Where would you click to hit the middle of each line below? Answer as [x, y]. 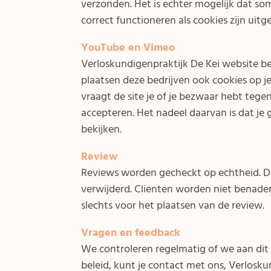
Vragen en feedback [131, 232]
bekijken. [102, 129]
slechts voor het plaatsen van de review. [173, 205]
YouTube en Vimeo [128, 47]
